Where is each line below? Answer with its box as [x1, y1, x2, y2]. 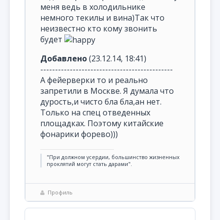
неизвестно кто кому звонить [40, 23, 157, 34]
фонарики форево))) [40, 129, 118, 140]
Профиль [48, 189, 73, 196]
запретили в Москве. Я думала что [40, 85, 174, 97]
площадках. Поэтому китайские [40, 118, 164, 129]
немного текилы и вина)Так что [40, 12, 165, 23]
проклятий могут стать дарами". [47, 161, 132, 168]
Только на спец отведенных [40, 107, 150, 118]
